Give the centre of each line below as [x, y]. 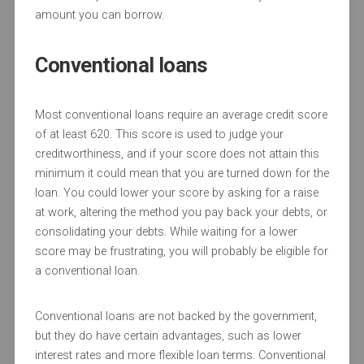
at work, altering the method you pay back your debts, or [181, 213]
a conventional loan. [87, 271]
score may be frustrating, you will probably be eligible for [181, 252]
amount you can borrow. [99, 15]
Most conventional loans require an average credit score [181, 115]
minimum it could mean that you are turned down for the [182, 174]
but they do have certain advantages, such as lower [168, 336]
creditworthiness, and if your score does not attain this [177, 154]
